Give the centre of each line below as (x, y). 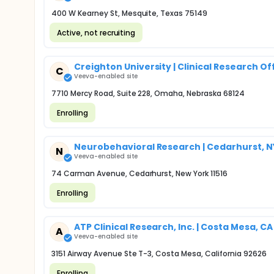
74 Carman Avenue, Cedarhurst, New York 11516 (139, 173)
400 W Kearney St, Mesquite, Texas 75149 (130, 13)
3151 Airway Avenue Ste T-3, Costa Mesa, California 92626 (159, 254)
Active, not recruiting (96, 32)
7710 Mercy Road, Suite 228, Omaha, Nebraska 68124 (148, 93)
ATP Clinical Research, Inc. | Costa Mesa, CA (173, 227)
